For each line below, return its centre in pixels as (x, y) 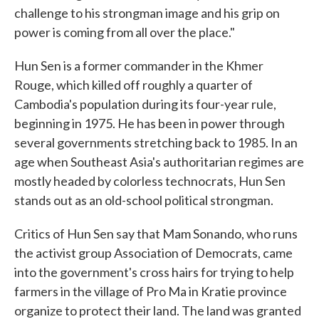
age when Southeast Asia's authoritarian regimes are (159, 162)
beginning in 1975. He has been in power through (150, 124)
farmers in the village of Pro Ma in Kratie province (151, 292)
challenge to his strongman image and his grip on (147, 13)
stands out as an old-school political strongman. (144, 200)
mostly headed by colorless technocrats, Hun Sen (150, 181)
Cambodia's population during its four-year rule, (145, 104)
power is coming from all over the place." (125, 32)
